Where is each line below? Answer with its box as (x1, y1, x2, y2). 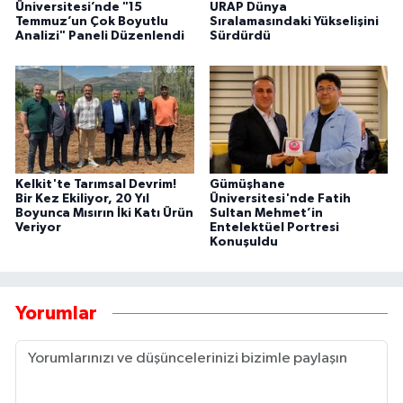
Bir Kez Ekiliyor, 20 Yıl (15, 192, 149, 205)
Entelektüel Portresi (209, 220, 339, 234)
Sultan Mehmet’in (209, 206, 323, 219)
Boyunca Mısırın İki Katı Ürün (15, 206, 193, 219)
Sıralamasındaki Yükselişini (209, 14, 379, 28)
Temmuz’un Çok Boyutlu (15, 14, 168, 28)
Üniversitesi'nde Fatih (209, 192, 351, 205)
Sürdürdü (209, 29, 271, 42)
